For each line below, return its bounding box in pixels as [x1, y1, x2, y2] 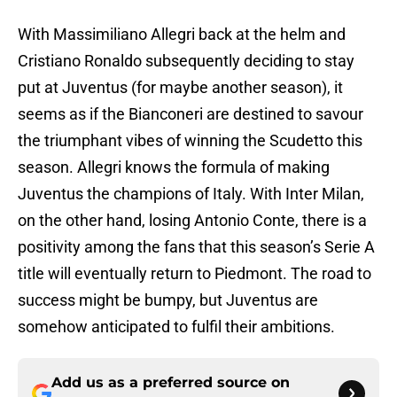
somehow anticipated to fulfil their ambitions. [18, 317, 335, 337]
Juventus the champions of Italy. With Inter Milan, [18, 184, 364, 204]
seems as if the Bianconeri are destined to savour [18, 105, 363, 124]
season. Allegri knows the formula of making [18, 158, 330, 177]
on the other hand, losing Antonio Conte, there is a [18, 211, 367, 230]
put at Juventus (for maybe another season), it [18, 78, 343, 97]
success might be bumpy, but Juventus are [18, 291, 318, 310]
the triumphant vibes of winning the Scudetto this [18, 131, 362, 151]
